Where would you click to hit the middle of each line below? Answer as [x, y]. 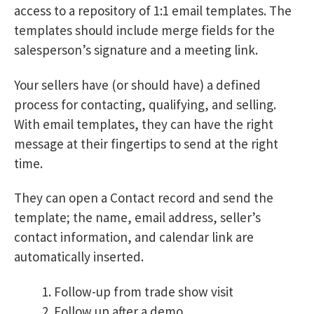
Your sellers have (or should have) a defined [137, 84]
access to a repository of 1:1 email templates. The [153, 10]
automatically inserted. [79, 257]
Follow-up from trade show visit [144, 292]
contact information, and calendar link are [134, 237]
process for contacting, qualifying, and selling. [145, 104]
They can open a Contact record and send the [144, 198]
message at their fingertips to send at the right [146, 143]
